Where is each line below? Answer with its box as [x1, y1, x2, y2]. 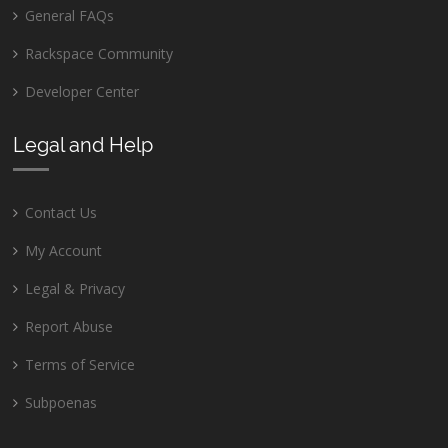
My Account [25, 240, 103, 260]
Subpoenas [25, 392, 98, 412]
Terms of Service [25, 354, 136, 374]
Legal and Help [13, 132, 154, 157]
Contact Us [25, 202, 98, 222]
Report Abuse [25, 316, 114, 336]
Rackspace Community [25, 43, 174, 63]
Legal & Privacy [25, 278, 126, 298]
